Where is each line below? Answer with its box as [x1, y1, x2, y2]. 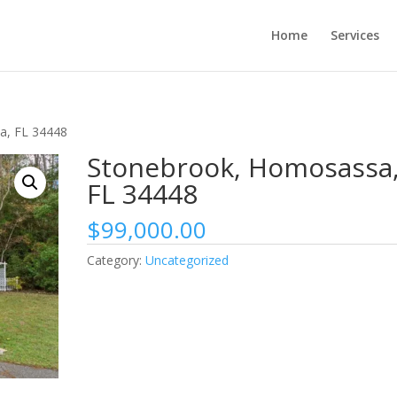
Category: [87, 252, 146, 269]
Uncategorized [145, 252, 230, 269]
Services [330, 27, 379, 43]
